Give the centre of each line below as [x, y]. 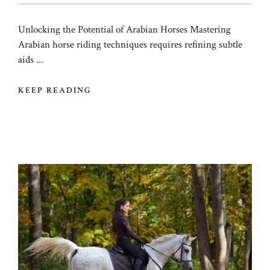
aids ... [31, 59]
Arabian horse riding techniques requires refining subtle [130, 44]
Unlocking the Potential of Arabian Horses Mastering [124, 29]
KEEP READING [55, 91]
